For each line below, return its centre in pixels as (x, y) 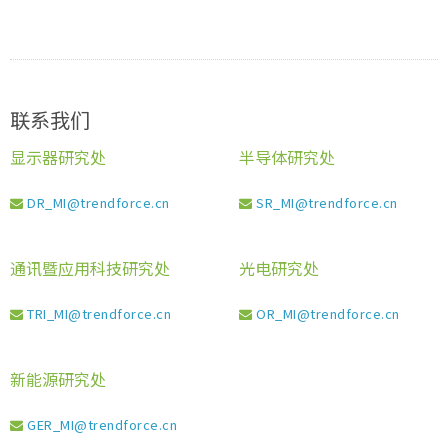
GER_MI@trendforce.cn (102, 424)
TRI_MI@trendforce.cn (99, 313)
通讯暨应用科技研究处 (90, 268)
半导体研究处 (287, 157)
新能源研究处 (58, 379)
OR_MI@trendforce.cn (328, 313)
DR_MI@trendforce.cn (98, 202)
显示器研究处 (58, 157)
